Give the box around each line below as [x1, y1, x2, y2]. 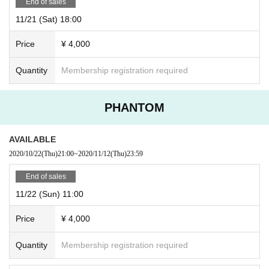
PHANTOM [104, 100, 165, 114]
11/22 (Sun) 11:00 [16, 189, 83, 199]
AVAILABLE [9, 134, 56, 144]
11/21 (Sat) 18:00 [16, 14, 82, 24]
